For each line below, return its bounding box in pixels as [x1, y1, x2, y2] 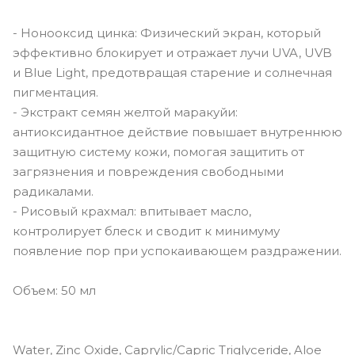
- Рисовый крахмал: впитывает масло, [13, 203, 251, 219]
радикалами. [13, 183, 94, 199]
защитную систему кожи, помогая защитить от [13, 143, 304, 159]
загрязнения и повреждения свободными [13, 163, 284, 179]
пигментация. [13, 84, 98, 100]
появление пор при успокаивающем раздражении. [13, 242, 342, 258]
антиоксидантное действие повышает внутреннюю [13, 124, 342, 139]
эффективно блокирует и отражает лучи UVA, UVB [13, 44, 332, 60]
